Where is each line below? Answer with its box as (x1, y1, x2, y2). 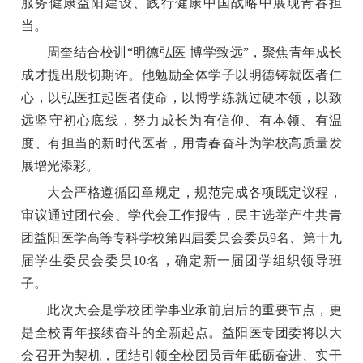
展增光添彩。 (21, 158, 100, 173)
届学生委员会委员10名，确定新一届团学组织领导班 (21, 253, 342, 267)
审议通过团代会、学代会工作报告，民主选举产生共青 (21, 207, 342, 222)
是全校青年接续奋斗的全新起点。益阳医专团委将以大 (21, 325, 342, 340)
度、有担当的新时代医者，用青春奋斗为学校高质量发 (21, 135, 342, 150)
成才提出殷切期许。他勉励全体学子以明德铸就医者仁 (21, 67, 342, 82)
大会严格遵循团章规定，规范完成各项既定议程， (47, 185, 342, 199)
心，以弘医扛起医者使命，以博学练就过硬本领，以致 (21, 90, 342, 105)
